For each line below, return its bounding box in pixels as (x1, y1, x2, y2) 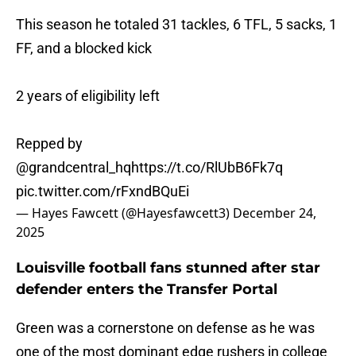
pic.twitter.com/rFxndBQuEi (16, 183, 189, 200)
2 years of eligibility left (16, 87, 160, 105)
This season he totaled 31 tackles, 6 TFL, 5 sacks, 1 (16, 16, 337, 33)
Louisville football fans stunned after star (16, 259, 320, 277)
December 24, (233, 204, 316, 222)
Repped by (16, 135, 83, 153)
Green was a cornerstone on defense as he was (16, 319, 315, 337)
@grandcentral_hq (16, 159, 131, 176)
